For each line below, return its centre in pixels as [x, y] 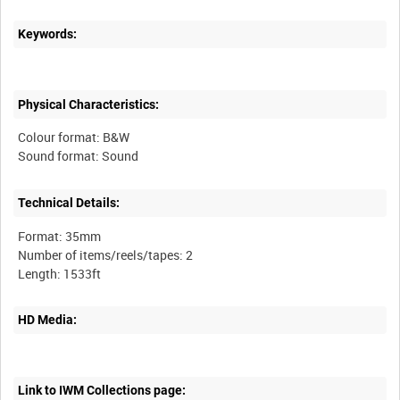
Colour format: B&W [74, 137]
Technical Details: [69, 202]
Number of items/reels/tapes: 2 [106, 254]
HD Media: [48, 320]
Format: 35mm [60, 236]
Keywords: [48, 33]
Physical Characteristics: [89, 104]
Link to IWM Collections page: [102, 390]
